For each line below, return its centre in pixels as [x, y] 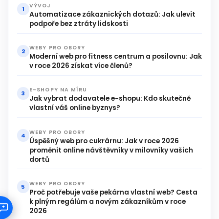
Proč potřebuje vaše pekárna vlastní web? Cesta [114, 192]
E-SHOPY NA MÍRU [58, 90]
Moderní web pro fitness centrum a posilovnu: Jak [116, 57]
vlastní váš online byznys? [75, 108]
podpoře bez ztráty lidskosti [79, 24]
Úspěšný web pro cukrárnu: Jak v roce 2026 [104, 141]
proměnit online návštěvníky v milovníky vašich [111, 150]
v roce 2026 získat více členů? [81, 66]
